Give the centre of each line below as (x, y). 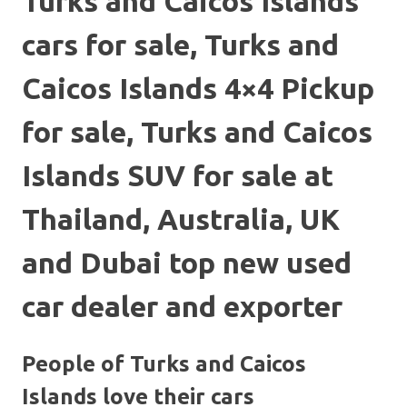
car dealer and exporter (182, 307)
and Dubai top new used (187, 263)
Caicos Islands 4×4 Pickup (198, 89)
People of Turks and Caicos (164, 363)
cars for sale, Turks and (180, 45)
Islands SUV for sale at (178, 176)
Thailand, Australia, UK (181, 219)
